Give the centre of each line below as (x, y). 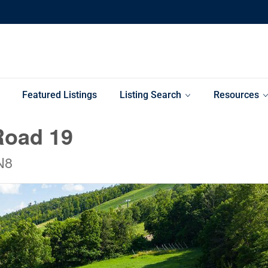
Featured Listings (60, 95)
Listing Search (150, 95)
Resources (236, 95)
